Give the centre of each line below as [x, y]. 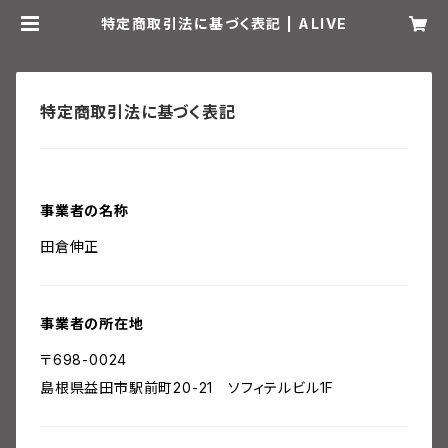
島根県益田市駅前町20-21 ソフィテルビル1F [187, 387]
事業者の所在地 [92, 323]
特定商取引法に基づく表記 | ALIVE [224, 23]
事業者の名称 [84, 210]
